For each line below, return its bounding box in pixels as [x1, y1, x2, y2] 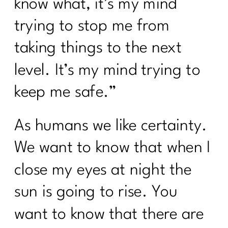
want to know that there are [14, 206, 204, 222]
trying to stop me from [14, 18, 170, 35]
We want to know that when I [14, 140, 211, 156]
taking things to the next [14, 40, 182, 56]
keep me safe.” [14, 84, 121, 101]
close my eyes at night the [14, 162, 192, 178]
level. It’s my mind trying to [14, 63, 201, 78]
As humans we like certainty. [14, 118, 208, 134]
